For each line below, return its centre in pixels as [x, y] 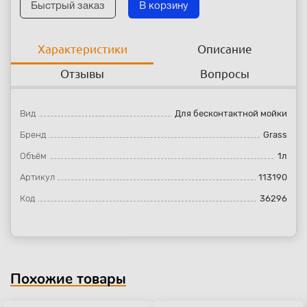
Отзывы [82, 74]
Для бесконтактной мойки [231, 113]
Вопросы [225, 74]
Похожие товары [68, 279]
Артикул [37, 177]
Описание [225, 49]
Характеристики [82, 49]
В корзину [164, 6]
